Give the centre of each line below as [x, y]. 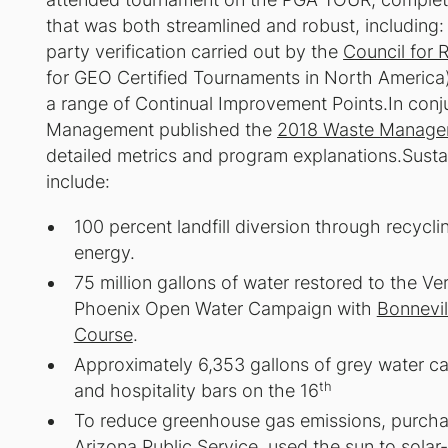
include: [78, 181]
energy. [104, 253]
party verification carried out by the [195, 51]
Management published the [162, 129]
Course [103, 335]
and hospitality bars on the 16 [196, 391]
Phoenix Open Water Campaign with [225, 309]
